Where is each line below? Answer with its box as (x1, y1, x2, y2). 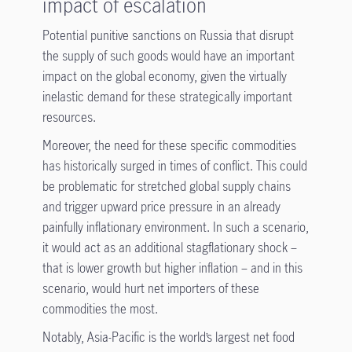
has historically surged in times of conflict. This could (42, 157, 307, 174)
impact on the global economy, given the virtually (42, 68, 287, 85)
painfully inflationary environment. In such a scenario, (42, 218, 309, 236)
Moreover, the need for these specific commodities (42, 137, 296, 154)
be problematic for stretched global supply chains (42, 178, 291, 195)
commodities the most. (42, 300, 164, 317)
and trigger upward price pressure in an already (42, 198, 280, 215)
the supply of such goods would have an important (42, 47, 295, 64)
